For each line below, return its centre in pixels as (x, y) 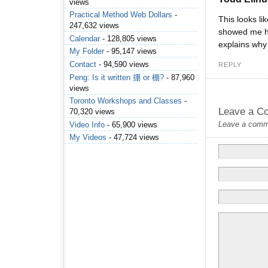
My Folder (87, 51)
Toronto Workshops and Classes (126, 101)
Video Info (87, 124)
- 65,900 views (131, 124)
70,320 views (92, 112)
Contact (83, 65)
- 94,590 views (123, 65)
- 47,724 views (133, 138)
